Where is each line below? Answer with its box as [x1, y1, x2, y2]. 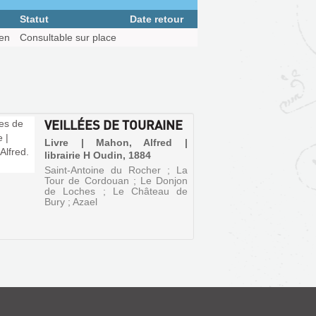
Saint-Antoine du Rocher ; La [44, 164, 188, 176]
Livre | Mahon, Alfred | [44, 137, 188, 148]
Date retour [130, 13, 183, 25]
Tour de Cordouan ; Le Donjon [44, 175, 188, 186]
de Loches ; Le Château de [44, 186, 188, 197]
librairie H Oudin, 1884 [44, 150, 152, 161]
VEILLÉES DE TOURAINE [44, 116, 183, 133]
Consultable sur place [20, 32, 116, 43]
